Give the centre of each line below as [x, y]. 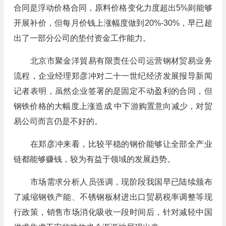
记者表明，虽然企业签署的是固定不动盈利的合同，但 [113, 91]
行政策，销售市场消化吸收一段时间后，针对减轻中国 [113, 212]
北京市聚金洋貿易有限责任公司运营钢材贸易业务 [113, 61]
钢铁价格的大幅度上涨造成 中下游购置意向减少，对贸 [113, 106]
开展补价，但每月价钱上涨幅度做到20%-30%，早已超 [113, 23]
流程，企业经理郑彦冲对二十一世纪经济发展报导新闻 [113, 76]
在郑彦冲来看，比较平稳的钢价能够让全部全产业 [113, 144]
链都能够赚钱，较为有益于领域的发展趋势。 [94, 159]
